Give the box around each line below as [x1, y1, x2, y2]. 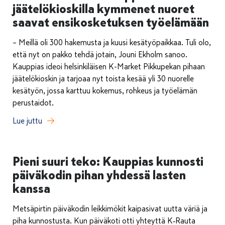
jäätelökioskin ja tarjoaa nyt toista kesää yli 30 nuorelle [13, 74, 194, 84]
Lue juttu [13, 116, 42, 127]
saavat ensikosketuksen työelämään [13, 15, 209, 31]
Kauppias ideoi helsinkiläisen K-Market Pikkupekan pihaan [13, 62, 205, 72]
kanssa [13, 181, 50, 197]
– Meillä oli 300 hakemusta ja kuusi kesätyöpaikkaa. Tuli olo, [13, 38, 211, 48]
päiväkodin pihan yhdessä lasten [13, 167, 186, 183]
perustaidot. [13, 98, 54, 108]
